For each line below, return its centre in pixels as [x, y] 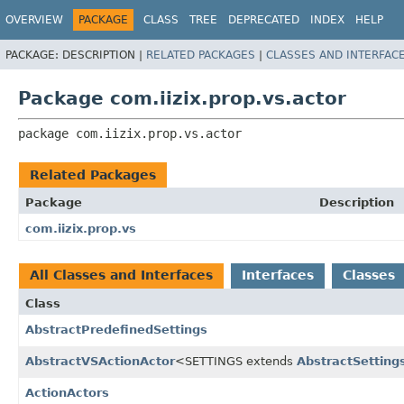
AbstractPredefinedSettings [116, 329]
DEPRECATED [264, 20]
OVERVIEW [34, 20]
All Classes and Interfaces [121, 275]
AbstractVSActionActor [100, 361]
